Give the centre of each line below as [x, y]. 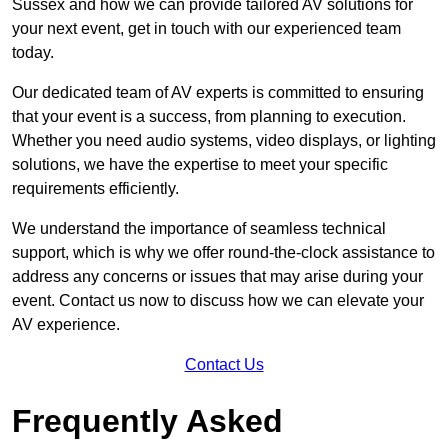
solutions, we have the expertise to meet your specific [200, 165]
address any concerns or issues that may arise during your [217, 277]
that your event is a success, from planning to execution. [209, 117]
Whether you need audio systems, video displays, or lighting [224, 141]
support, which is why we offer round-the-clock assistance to [223, 253]
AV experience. [66, 325]
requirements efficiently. [95, 189]
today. [33, 53]
